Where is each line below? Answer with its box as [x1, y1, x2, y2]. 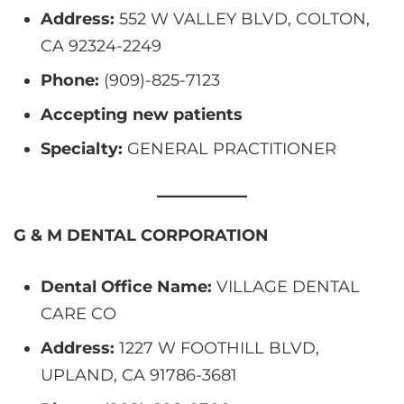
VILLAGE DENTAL [212, 276, 360, 297]
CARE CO [41, 303, 116, 324]
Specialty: [41, 138, 123, 159]
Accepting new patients [41, 104, 243, 124]
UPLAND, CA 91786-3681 [41, 364, 237, 385]
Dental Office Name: [41, 276, 212, 297]
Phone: [41, 69, 99, 90]
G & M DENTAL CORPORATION [14, 225, 269, 245]
